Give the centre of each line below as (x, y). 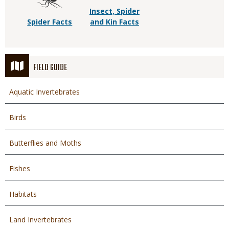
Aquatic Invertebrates (44, 91)
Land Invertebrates (40, 219)
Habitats (23, 194)
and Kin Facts (114, 21)
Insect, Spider (114, 11)
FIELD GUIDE (50, 68)
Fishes (20, 168)
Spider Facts (50, 21)
